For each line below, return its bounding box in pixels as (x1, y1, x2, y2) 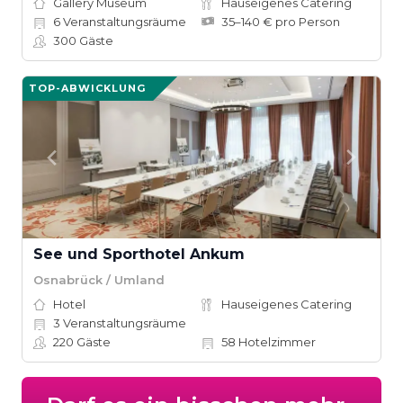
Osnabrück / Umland (33, 272, 165, 287)
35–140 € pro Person (221, 14, 340, 29)
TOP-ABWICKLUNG (29, 82, 146, 94)
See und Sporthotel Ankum (33, 246, 245, 263)
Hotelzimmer (236, 335, 316, 349)
